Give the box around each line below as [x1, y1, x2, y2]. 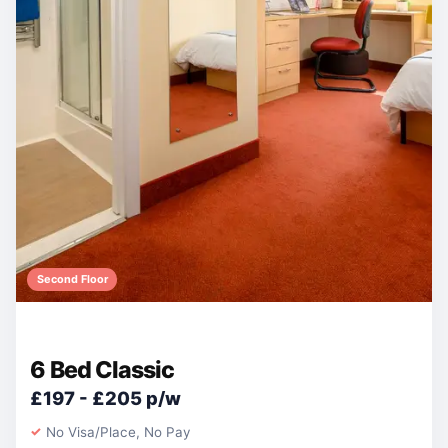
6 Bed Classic [30, 355, 175, 384]
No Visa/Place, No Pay [46, 423, 191, 440]
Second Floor [36, 272, 108, 287]
